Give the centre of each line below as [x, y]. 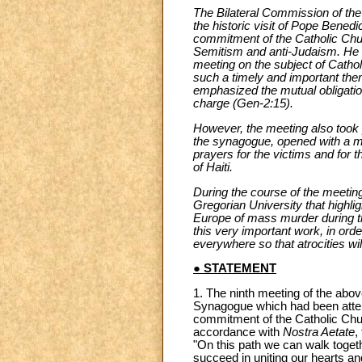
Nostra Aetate [319, 332]
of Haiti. [213, 167]
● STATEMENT [235, 269]
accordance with [238, 332]
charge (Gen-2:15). [243, 104]
